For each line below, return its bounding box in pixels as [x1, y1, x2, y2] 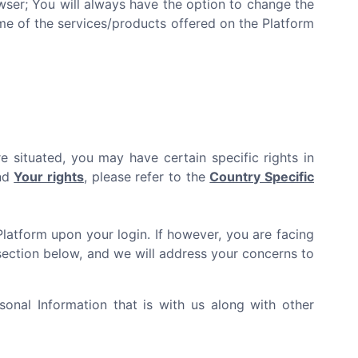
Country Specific [209, 169, 315, 185]
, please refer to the [83, 169, 210, 185]
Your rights [14, 169, 84, 185]
